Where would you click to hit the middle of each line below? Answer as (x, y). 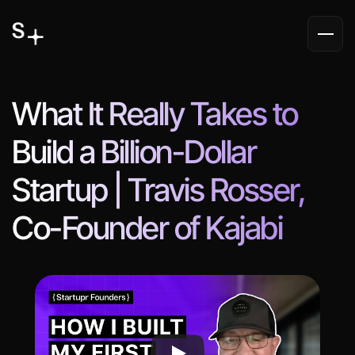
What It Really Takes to (155, 114)
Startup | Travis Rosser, (158, 190)
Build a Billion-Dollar (134, 152)
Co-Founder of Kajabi (147, 228)
